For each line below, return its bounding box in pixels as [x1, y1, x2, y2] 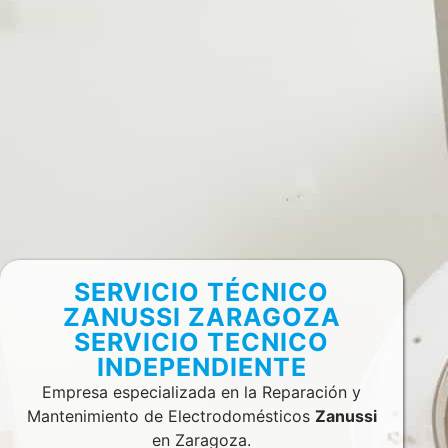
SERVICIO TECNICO [74, 327, 330, 358]
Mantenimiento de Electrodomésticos [26, 406, 315, 427]
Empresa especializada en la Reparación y [42, 382, 362, 403]
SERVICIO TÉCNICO [74, 277, 330, 308]
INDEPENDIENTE [96, 352, 307, 383]
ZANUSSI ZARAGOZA [62, 302, 341, 333]
